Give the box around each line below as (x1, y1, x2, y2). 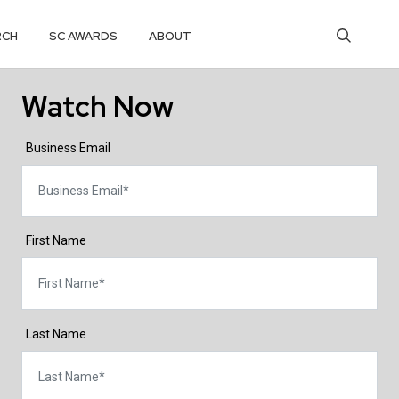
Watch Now (21, 87, 174, 126)
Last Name (25, 326, 86, 341)
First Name (25, 233, 86, 248)
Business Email (25, 140, 110, 155)
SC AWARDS (49, 28, 118, 44)
